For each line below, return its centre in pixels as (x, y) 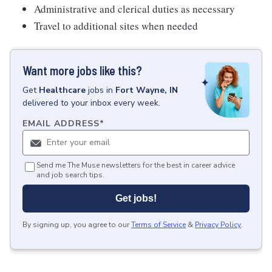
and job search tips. (70, 175)
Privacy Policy (218, 225)
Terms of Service (158, 225)
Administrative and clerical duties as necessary (134, 9)
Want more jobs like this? (82, 70)
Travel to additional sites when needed (116, 26)
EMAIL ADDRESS (61, 124)
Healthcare (62, 90)
